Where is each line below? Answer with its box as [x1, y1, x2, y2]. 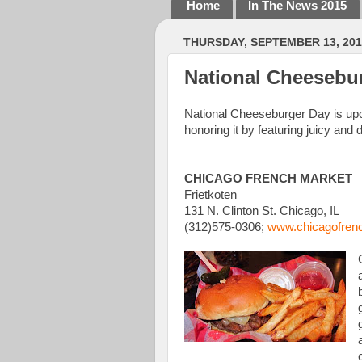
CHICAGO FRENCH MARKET [184, 171, 352, 185]
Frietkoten [184, 187, 237, 201]
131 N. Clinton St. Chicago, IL [184, 204, 339, 217]
